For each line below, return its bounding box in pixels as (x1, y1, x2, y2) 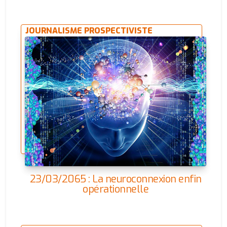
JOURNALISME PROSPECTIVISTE (25, 25, 153, 36)
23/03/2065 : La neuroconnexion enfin (29, 172, 202, 186)
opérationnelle (83, 182, 148, 196)
